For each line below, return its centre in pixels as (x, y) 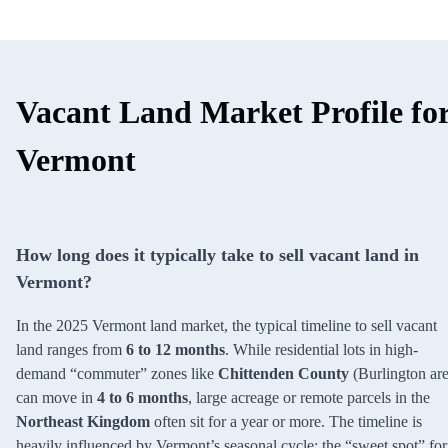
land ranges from (71, 349)
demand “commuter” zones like (117, 373)
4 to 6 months (142, 397)
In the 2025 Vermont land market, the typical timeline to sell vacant (226, 325)
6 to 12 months (175, 349)
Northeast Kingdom (83, 421)
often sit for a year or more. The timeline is (286, 421)
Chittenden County (283, 373)
